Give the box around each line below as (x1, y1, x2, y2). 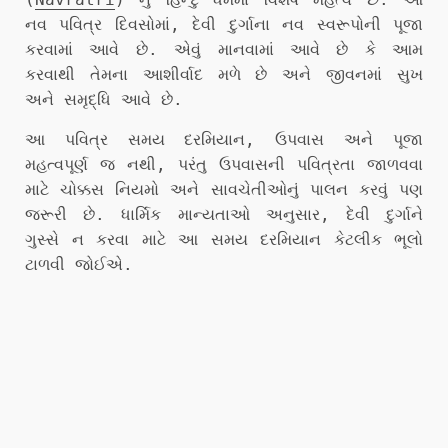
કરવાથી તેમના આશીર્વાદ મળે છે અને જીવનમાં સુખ (25, 65, 423, 84)
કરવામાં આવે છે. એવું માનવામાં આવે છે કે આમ (25, 40, 423, 59)
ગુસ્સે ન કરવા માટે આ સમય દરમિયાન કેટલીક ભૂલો (25, 230, 423, 249)
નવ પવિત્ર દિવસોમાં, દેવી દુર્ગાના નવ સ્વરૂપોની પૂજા (25, 15, 423, 34)
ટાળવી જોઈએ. (25, 255, 133, 274)
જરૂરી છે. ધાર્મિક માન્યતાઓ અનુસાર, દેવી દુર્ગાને (25, 205, 423, 224)
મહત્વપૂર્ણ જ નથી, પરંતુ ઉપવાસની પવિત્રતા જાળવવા (25, 155, 423, 174)
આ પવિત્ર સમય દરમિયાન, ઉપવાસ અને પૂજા (25, 130, 423, 149)
